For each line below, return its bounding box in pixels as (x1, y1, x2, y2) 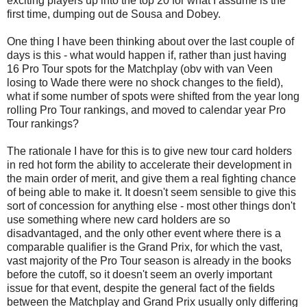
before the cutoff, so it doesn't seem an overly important (7, 268, 272, 280)
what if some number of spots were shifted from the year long (7, 90, 299, 102)
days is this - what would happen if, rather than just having (7, 49, 286, 61)
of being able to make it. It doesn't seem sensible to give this (7, 186, 296, 198)
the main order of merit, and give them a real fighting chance (7, 172, 296, 184)
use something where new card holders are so (7, 213, 230, 225)
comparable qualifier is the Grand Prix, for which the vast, (7, 241, 282, 253)
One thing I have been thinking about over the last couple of (7, 35, 294, 47)
